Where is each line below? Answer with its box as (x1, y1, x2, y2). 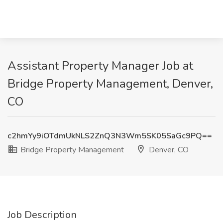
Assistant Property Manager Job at (7, 58, 193, 74)
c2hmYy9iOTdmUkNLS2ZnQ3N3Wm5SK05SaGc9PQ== (7, 130, 212, 141)
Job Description (7, 208, 77, 222)
